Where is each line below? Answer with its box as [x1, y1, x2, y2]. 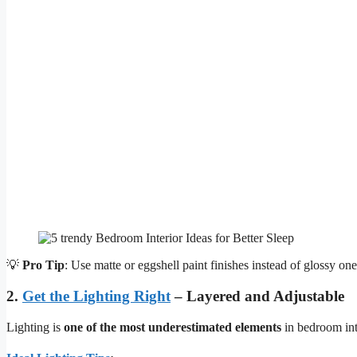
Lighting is [6, 320, 64, 334]
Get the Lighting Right [22, 287, 171, 304]
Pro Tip [22, 258, 65, 273]
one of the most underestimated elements [64, 320, 281, 334]
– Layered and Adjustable [171, 287, 344, 304]
